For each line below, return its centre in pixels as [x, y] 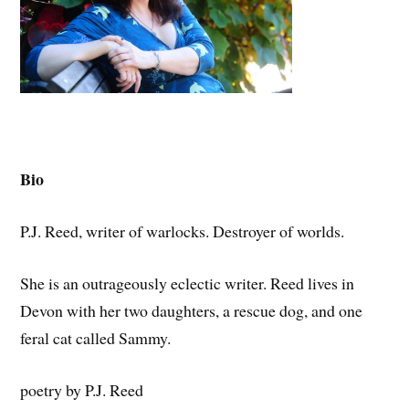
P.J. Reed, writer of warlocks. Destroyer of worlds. [183, 231]
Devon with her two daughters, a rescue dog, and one [192, 310]
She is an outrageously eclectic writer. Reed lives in [188, 283]
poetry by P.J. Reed [82, 389]
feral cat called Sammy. [96, 337]
